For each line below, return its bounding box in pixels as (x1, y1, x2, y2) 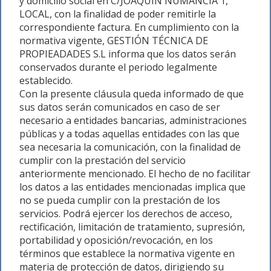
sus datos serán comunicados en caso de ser (19, 100, 220, 114)
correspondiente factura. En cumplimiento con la (19, 21, 239, 34)
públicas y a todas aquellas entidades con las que (19, 127, 240, 140)
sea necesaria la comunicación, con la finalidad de (19, 140, 241, 154)
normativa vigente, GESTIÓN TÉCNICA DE (19, 34, 208, 47)
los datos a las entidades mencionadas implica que (19, 180, 246, 194)
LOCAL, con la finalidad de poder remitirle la (19, 7, 216, 21)
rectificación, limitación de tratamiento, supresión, (19, 220, 245, 233)
